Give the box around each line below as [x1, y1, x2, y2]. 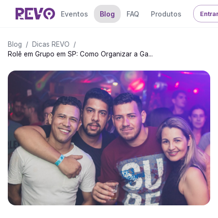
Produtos [150, 9, 182, 18]
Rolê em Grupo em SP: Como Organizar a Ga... [8, 50, 153, 58]
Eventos [60, 9, 88, 18]
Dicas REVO [32, 40, 70, 48]
